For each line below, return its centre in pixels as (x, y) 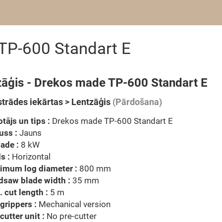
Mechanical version (74, 204)
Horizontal (30, 157)
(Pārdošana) (136, 102)
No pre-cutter (71, 216)
